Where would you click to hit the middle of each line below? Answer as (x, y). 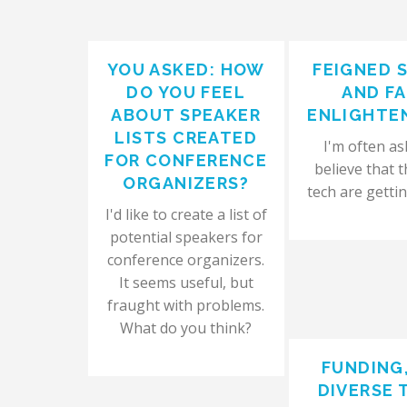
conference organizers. (186, 260)
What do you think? (186, 328)
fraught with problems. (186, 305)
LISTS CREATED (186, 138)
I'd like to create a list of (186, 214)
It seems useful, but (186, 283)
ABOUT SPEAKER (186, 115)
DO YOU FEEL (186, 92)
